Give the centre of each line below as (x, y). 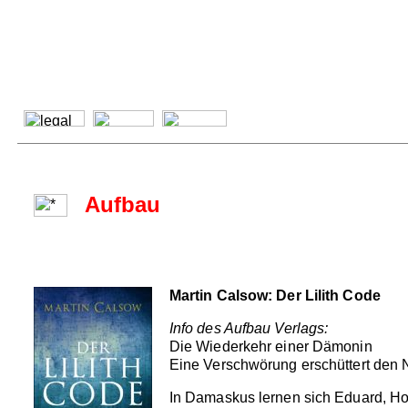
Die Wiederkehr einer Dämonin (270, 346)
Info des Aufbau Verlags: (249, 328)
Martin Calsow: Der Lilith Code (275, 295)
